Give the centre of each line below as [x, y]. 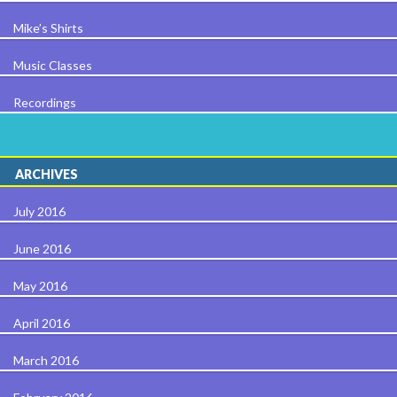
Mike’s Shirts [48, 27]
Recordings [45, 102]
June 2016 [42, 248]
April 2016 [42, 323]
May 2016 [40, 285]
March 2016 [46, 360]
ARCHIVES [47, 174]
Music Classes [53, 65]
